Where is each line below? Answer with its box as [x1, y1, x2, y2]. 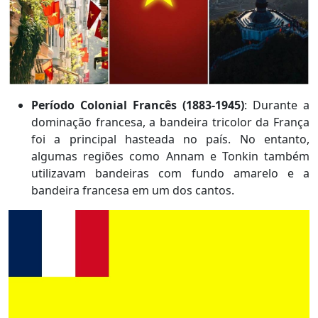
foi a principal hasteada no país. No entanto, [31, 131, 309, 147]
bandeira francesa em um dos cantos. [31, 182, 234, 198]
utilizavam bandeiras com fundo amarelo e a [31, 165, 309, 181]
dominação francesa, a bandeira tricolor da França [31, 114, 309, 130]
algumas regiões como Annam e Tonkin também [31, 148, 309, 164]
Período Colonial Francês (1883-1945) [31, 97, 244, 113]
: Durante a [244, 97, 309, 113]
